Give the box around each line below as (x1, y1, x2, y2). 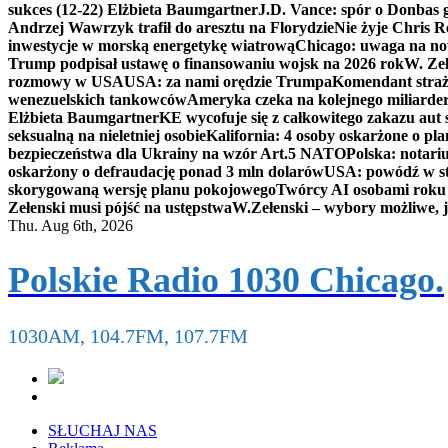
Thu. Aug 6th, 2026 (8, 217, 133, 234)
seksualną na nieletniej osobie (8, 127, 206, 144)
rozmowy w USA (8, 73, 124, 90)
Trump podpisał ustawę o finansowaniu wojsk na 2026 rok (8, 55, 404, 72)
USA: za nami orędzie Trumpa (124, 73, 332, 90)
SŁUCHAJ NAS (48, 422, 157, 440)
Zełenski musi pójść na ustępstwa (8, 199, 232, 216)
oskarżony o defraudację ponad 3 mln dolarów (8, 163, 324, 180)
